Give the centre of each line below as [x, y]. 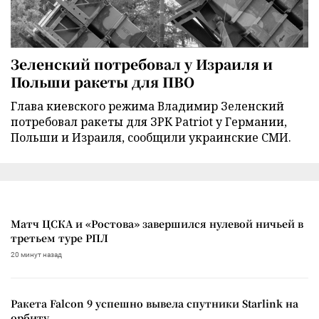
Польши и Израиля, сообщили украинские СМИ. [151, 137]
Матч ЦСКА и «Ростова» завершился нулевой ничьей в [157, 223]
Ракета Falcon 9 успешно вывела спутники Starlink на [155, 303]
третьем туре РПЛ [59, 237]
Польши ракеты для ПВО [103, 81]
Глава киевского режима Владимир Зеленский [147, 106]
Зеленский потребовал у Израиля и [142, 63]
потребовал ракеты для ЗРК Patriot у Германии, [149, 121]
